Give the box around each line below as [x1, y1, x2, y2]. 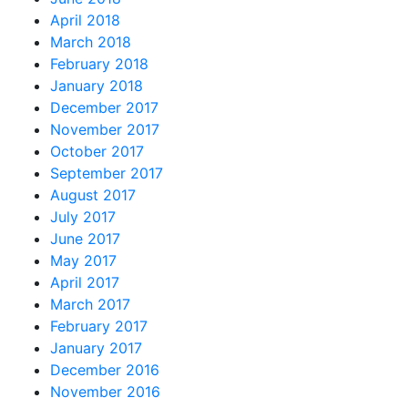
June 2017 [50, 229, 120, 248]
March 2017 [50, 294, 130, 313]
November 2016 [50, 382, 160, 401]
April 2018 [50, 10, 120, 29]
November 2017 [50, 119, 159, 138]
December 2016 [50, 360, 159, 379]
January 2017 [50, 338, 142, 357]
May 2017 [50, 250, 117, 270]
